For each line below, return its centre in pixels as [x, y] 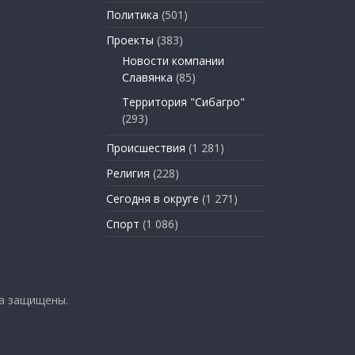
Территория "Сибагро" [183, 101]
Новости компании [173, 60]
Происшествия [146, 147]
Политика [132, 14]
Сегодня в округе [153, 198]
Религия [128, 173]
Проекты [130, 40]
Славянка [147, 77]
